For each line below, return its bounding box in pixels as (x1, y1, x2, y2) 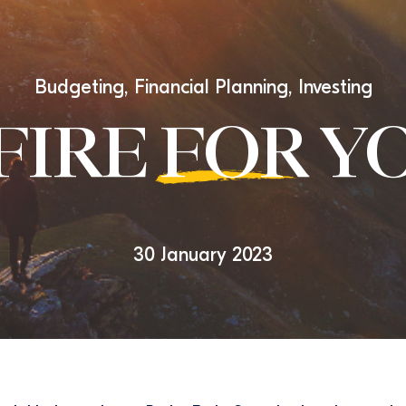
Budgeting (34, 75, 124, 99)
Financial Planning (133, 75, 288, 99)
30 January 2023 (133, 243, 273, 266)
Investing (297, 75, 372, 99)
